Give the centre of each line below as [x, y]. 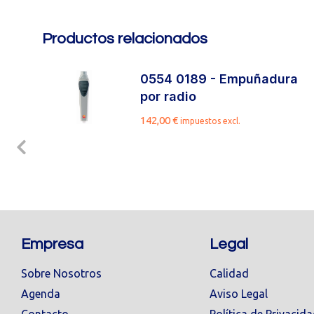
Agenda [41, 294]
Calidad [229, 273]
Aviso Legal [238, 294]
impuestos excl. [211, 121]
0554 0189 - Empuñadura [219, 79]
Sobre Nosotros [61, 273]
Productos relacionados [125, 39]
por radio [169, 96]
